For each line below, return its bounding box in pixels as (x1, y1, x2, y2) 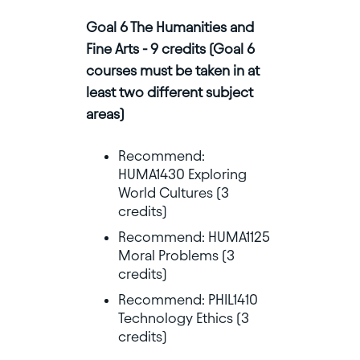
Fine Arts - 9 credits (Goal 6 (85, 41, 255, 57)
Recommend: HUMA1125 (117, 229, 270, 245)
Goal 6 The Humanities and (85, 19, 254, 35)
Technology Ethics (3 (117, 310, 249, 326)
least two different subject (85, 84, 253, 100)
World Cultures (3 (117, 185, 229, 201)
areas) (85, 106, 125, 122)
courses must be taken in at (85, 63, 260, 79)
